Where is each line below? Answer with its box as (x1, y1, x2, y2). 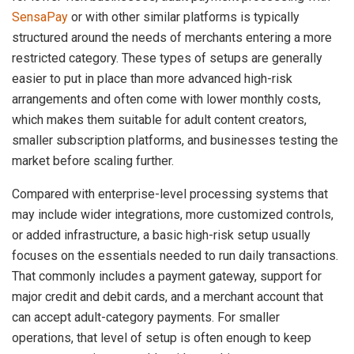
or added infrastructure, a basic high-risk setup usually (12, 227, 311, 243)
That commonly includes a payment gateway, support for (12, 268, 322, 284)
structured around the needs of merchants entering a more (12, 29, 332, 45)
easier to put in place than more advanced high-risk (12, 70, 292, 86)
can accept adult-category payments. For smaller (12, 309, 280, 325)
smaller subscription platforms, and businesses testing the (12, 132, 338, 148)
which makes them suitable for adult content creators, (12, 111, 307, 127)
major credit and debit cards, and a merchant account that (12, 288, 323, 304)
